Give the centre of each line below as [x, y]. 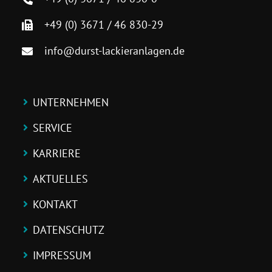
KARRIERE [56, 153]
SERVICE [52, 127]
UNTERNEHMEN [70, 102]
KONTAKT [55, 204]
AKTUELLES [60, 178]
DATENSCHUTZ [68, 229]
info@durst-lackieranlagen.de [115, 50]
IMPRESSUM [62, 255]
